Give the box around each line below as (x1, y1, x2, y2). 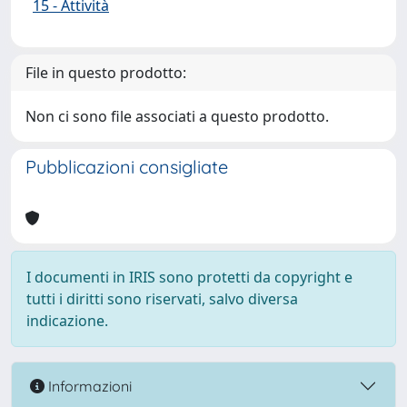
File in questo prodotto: (25, 63, 186, 83)
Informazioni (45, 376, 132, 395)
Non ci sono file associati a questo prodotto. (25, 106, 329, 126)
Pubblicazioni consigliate (25, 155, 228, 178)
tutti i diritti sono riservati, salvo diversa (26, 289, 298, 309)
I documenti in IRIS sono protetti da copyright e (26, 267, 352, 287)
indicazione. (26, 311, 108, 331)
